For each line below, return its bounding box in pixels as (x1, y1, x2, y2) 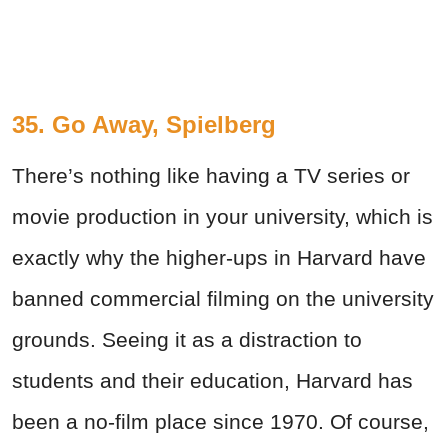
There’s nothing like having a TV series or (12, 163, 410, 187)
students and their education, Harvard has (12, 368, 413, 392)
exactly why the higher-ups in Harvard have (12, 245, 426, 269)
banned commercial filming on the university (12, 286, 434, 310)
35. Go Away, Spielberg (12, 110, 276, 138)
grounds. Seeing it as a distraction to (12, 327, 362, 351)
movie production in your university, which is (12, 204, 433, 228)
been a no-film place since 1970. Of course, (12, 409, 429, 433)
